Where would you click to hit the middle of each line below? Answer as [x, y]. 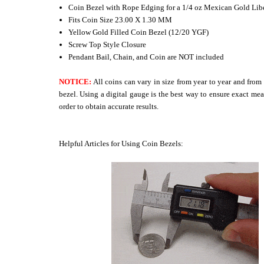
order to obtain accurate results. [109, 106]
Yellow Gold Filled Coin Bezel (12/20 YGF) [139, 32]
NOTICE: [75, 81]
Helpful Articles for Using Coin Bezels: [121, 143]
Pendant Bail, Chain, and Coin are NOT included [146, 57]
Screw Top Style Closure [108, 44]
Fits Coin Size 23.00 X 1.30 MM [121, 19]
